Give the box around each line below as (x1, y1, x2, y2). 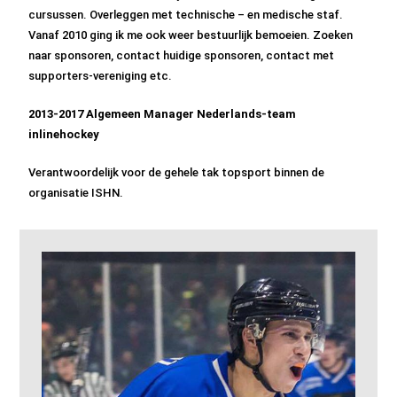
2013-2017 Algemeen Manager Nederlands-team (28, 107, 297, 121)
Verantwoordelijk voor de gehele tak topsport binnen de (28, 166, 325, 179)
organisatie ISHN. (28, 186, 124, 199)
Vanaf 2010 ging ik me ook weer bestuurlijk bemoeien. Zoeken (28, 28, 354, 42)
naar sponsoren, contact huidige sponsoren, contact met (28, 49, 335, 62)
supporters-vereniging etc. (28, 69, 173, 82)
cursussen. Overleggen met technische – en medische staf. (28, 8, 344, 21)
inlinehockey (28, 128, 100, 141)
